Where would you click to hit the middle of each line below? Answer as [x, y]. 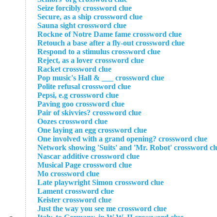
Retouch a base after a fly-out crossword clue [111, 43]
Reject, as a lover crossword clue [91, 60]
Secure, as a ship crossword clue [90, 17]
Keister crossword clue [74, 200]
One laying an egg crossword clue [92, 130]
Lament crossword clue [76, 191]
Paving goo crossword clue [81, 104]
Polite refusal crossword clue [84, 86]
